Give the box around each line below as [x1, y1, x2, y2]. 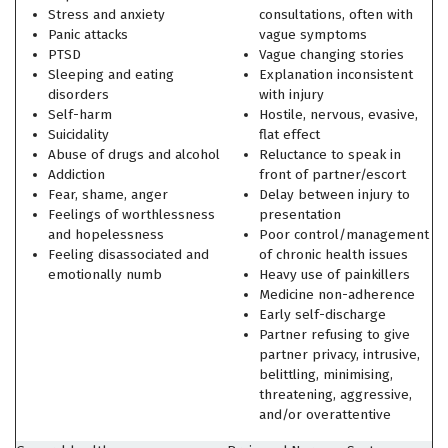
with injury [259, 86, 324, 103]
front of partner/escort [259, 166, 406, 183]
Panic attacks [48, 26, 128, 43]
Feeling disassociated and [48, 246, 209, 263]
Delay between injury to [259, 186, 410, 203]
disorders [48, 86, 109, 103]
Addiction [48, 166, 105, 183]
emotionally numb [48, 266, 162, 283]
